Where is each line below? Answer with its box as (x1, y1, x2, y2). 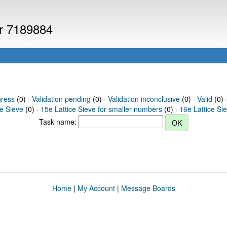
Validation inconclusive (107, 94, 180, 104)
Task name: (39, 116, 79, 127)
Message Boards (121, 183, 175, 193)
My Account (77, 183, 115, 193)
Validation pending (31, 94, 91, 104)
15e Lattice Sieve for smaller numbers (41, 104, 162, 114)
